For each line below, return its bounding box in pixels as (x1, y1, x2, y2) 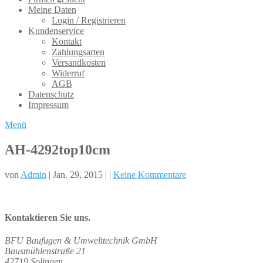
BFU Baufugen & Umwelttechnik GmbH (5, 235, 157, 246)
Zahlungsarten (52, 47, 104, 57)
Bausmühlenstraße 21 (5, 246, 86, 257)
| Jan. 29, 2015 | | (46, 169, 113, 180)
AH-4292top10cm (5, 141, 110, 157)
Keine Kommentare (113, 169, 186, 180)
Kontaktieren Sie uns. (5, 213, 90, 223)
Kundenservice (28, 26, 84, 36)
